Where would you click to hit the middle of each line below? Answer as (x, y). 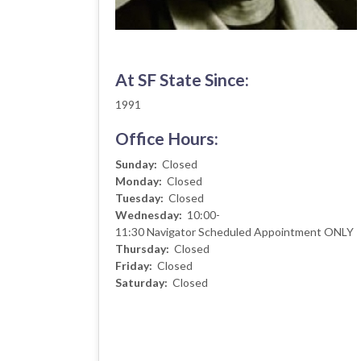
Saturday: (143, 282)
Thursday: (143, 249)
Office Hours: (167, 138)
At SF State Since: (182, 79)
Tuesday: (141, 198)
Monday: (140, 181)
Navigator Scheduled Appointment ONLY (250, 232)
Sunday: (137, 164)
